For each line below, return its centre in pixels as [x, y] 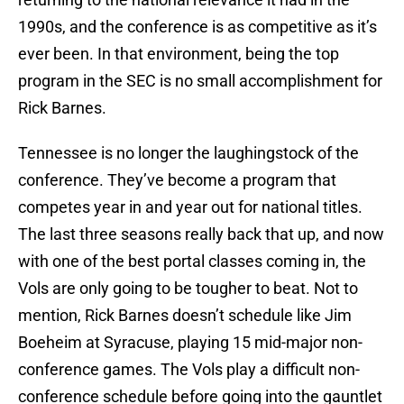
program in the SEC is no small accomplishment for [200, 81]
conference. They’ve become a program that [177, 180]
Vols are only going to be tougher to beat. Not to [188, 289]
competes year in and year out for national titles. [190, 207]
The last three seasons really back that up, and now [201, 234]
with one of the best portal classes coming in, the [192, 262]
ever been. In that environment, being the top [179, 54]
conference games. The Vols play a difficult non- [189, 370]
